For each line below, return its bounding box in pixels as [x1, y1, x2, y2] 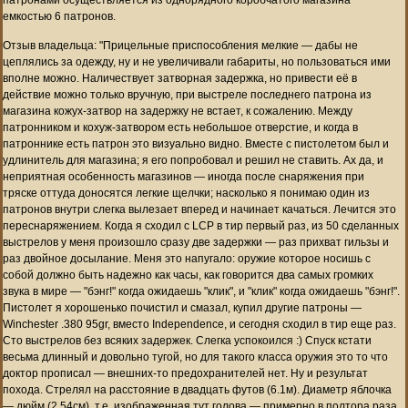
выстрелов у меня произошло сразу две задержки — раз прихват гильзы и [3, 235, 389, 249]
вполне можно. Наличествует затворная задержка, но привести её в [3, 71, 357, 85]
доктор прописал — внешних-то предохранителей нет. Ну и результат [3, 366, 368, 380]
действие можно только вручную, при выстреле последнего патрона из [3, 87, 372, 101]
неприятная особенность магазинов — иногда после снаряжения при [3, 169, 364, 183]
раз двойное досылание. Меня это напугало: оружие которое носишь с [3, 251, 371, 265]
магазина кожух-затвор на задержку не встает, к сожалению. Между [3, 104, 352, 117]
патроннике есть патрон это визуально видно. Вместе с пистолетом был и [3, 137, 389, 150]
